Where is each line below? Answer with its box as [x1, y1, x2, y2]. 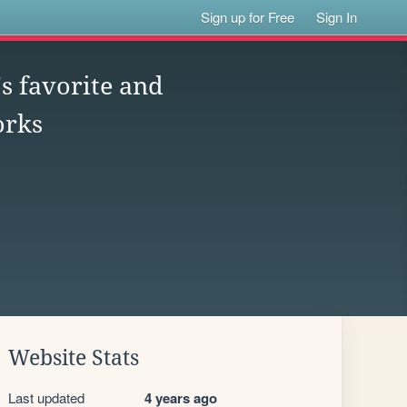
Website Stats [8, 346, 139, 370]
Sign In [316, 7, 358, 26]
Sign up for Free [201, 7, 295, 26]
